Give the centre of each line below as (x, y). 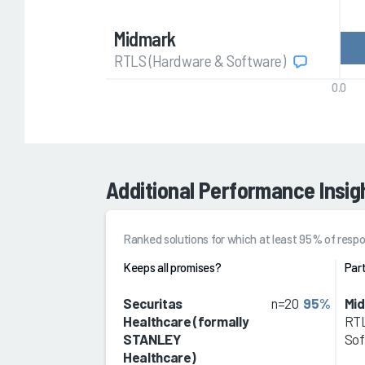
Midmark (145, 39)
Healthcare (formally (186, 321)
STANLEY (152, 339)
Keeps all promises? (172, 268)
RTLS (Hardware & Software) (202, 61)
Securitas (153, 303)
